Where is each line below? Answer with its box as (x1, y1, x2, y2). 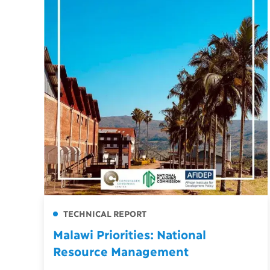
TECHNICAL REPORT (61, 208, 146, 219)
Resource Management (53, 243, 189, 259)
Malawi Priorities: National (53, 227, 206, 242)
